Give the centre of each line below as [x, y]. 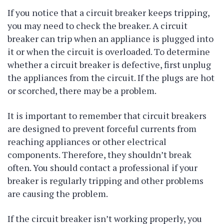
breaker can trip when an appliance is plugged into [110, 38]
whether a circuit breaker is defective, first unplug [109, 64]
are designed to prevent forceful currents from [102, 128]
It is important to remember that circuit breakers [107, 115]
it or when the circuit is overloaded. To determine [109, 51]
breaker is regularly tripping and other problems [105, 180]
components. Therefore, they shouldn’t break [99, 154]
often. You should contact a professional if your [102, 167]
